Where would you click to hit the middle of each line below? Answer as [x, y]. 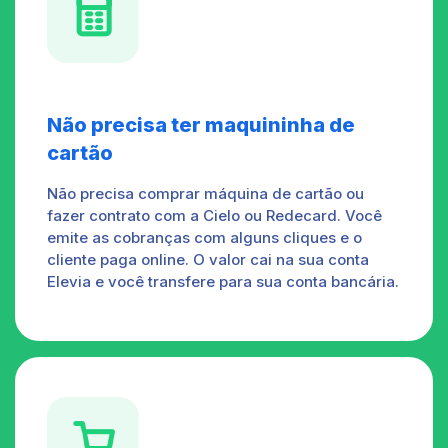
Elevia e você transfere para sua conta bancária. [223, 281]
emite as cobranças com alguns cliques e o [204, 237]
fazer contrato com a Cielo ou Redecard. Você [214, 215]
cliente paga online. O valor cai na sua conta [208, 259]
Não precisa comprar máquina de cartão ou [205, 193]
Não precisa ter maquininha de [201, 124]
